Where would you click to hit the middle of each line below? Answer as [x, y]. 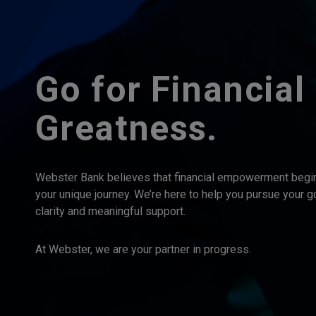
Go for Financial [170, 90]
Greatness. [127, 128]
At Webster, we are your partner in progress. [143, 249]
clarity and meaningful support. [110, 211]
